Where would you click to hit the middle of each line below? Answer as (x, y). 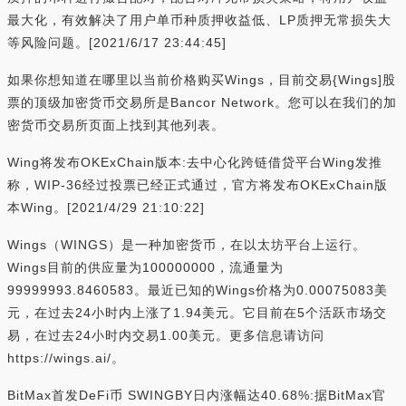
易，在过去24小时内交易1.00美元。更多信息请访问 (166, 335)
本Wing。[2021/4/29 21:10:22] (106, 208)
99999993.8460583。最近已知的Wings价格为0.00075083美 (198, 290)
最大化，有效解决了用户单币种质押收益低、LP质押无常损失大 (199, 20)
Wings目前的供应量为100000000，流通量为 (145, 267)
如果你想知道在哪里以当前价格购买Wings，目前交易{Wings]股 (202, 80)
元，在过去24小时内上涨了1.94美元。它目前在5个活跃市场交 (197, 313)
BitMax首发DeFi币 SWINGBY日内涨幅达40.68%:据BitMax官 (197, 395)
